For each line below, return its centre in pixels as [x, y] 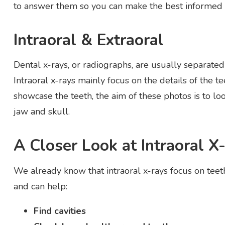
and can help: [40, 186]
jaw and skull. [41, 112]
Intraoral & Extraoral [88, 40]
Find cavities [60, 211]
